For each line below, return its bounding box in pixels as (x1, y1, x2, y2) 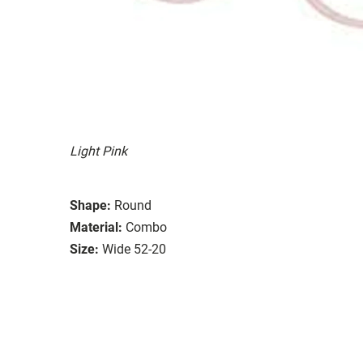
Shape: (70, 197, 111, 213)
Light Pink (70, 143, 127, 159)
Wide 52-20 (102, 241, 166, 257)
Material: (70, 219, 122, 235)
